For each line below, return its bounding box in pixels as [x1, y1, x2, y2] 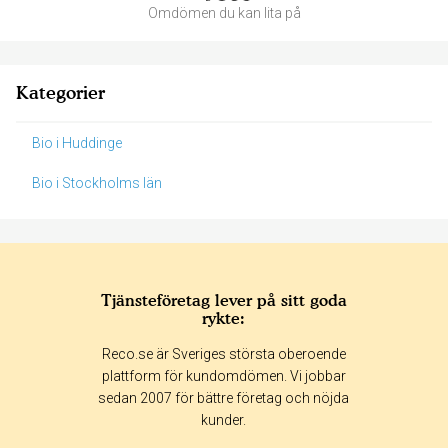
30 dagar [343, 367, 399, 384]
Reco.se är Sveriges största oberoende [101, 346, 346, 363]
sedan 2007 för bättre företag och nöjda [98, 390, 350, 407]
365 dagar [143, 367, 207, 384]
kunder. [201, 412, 247, 429]
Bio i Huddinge [32, 135, 122, 152]
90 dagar [245, 367, 301, 384]
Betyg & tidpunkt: [24, 332, 177, 354]
